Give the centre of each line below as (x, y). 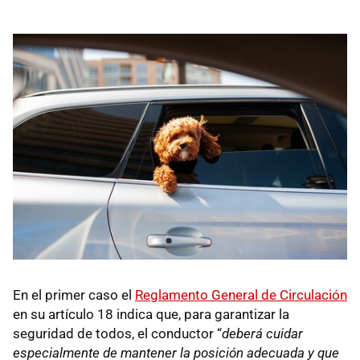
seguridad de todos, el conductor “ (117, 333)
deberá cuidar (262, 333)
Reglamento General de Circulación (241, 295)
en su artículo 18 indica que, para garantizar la (151, 314)
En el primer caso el (74, 295)
